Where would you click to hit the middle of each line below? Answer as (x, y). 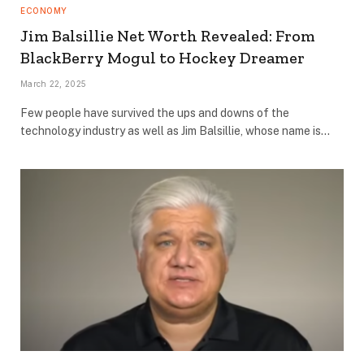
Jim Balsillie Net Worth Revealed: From (168, 35)
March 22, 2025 (54, 83)
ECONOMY (44, 10)
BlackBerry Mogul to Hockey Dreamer (162, 57)
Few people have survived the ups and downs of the (155, 113)
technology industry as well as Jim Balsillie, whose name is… (175, 130)
